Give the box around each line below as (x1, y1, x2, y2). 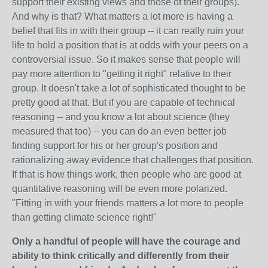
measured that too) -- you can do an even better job (12, 126, 227, 136)
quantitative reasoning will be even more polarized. (12, 184, 227, 194)
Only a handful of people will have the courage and (12, 236, 240, 246)
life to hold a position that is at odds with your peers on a (12, 40, 248, 50)
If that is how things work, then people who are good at (12, 169, 241, 179)
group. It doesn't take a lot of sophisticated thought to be (12, 83, 246, 93)
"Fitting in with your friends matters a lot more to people (12, 198, 243, 208)
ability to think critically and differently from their (12, 251, 229, 261)
